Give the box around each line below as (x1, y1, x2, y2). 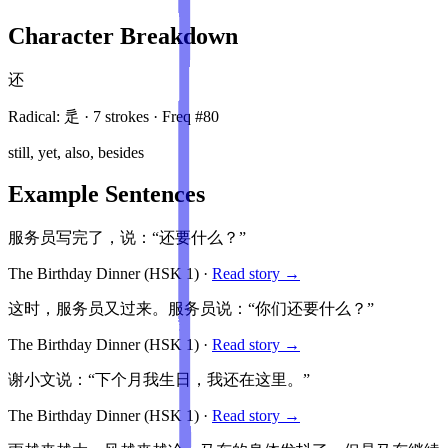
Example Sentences (8, 181, 205, 208)
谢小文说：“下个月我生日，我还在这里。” (8, 371, 310, 389)
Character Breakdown (8, 22, 238, 49)
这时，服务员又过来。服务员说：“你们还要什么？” (8, 300, 374, 318)
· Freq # (149, 107, 203, 125)
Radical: (8, 107, 64, 125)
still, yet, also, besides (8, 143, 144, 161)
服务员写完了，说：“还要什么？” (8, 229, 246, 247)
